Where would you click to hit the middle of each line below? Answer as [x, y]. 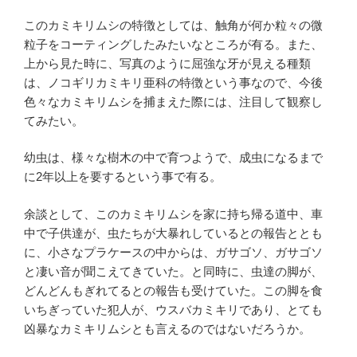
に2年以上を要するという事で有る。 [123, 177]
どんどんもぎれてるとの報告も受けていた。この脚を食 [173, 290]
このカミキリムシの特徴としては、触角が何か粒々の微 [173, 25]
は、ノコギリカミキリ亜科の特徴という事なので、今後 [173, 82]
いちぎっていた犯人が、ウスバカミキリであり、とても [173, 309]
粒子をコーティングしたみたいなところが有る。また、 [173, 44]
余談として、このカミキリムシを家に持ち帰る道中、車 [173, 214]
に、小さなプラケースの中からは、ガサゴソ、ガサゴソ [173, 252]
